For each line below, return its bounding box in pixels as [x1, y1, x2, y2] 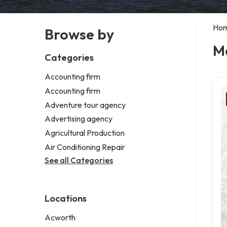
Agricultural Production [45, 128, 125, 138]
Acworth [45, 212, 75, 222]
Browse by [45, 25, 114, 43]
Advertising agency [45, 113, 112, 124]
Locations [45, 192, 87, 204]
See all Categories [45, 155, 113, 165]
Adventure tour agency [45, 99, 126, 110]
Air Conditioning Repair [45, 141, 125, 152]
